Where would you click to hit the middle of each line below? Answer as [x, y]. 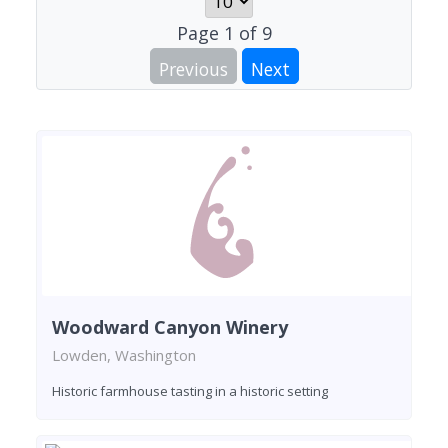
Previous [193, 69]
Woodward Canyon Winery [170, 326]
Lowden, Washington [124, 354]
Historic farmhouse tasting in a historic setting [190, 390]
